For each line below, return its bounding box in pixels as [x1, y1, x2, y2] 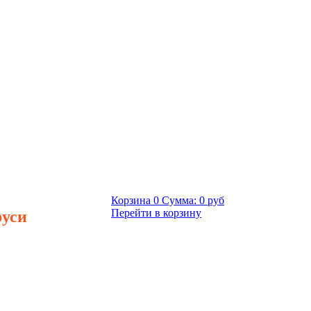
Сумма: [159, 194, 199, 206]
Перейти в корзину [111, 207, 201, 219]
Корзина [111, 194, 153, 206]
